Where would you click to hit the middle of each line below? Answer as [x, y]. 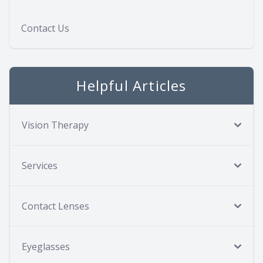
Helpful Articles [131, 86]
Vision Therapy [55, 125]
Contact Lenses [55, 206]
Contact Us [45, 28]
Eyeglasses [46, 247]
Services [40, 166]
